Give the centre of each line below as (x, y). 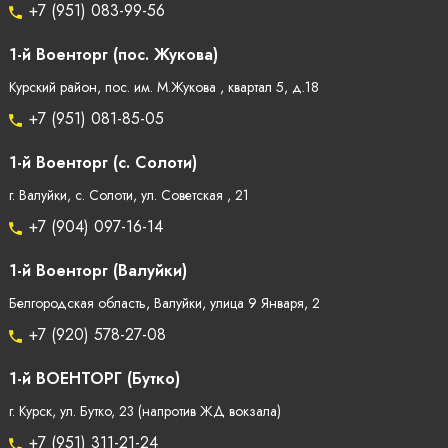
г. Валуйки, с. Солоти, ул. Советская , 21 (128, 196)
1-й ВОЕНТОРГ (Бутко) (94, 379)
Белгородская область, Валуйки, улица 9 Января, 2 (164, 304)
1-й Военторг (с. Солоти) (102, 163)
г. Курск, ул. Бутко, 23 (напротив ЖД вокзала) (144, 412)
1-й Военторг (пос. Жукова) (113, 55)
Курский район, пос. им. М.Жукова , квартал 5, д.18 (163, 88)
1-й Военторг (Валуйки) (97, 271)
